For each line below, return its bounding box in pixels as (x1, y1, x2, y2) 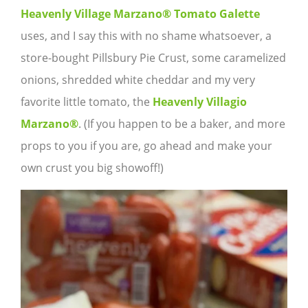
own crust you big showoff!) (21, 160, 164, 176)
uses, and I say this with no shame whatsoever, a (21, 28, 272, 44)
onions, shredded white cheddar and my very (21, 72, 255, 88)
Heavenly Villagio (153, 94, 247, 110)
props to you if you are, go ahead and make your (21, 138, 272, 154)
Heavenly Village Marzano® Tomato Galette (21, 6, 260, 22)
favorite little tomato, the (21, 94, 153, 110)
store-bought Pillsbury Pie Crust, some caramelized (21, 50, 286, 66)
